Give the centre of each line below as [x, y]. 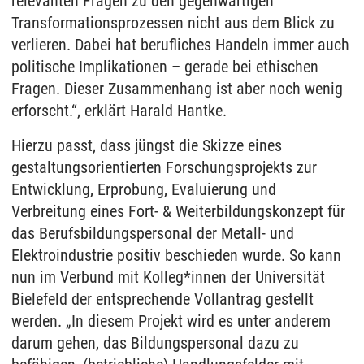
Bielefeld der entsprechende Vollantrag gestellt [162, 299]
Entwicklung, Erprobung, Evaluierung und [144, 189]
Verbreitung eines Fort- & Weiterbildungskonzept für [178, 211]
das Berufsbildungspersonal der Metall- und [153, 233]
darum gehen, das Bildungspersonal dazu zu [155, 342]
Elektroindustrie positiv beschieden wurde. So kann [176, 255]
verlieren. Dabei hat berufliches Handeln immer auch [180, 44]
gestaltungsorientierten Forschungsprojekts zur [164, 167]
